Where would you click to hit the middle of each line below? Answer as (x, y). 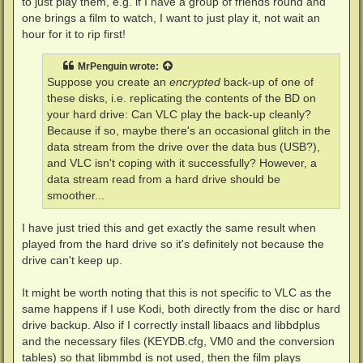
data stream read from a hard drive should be (164, 179)
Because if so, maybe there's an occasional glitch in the (189, 130)
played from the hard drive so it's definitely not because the (173, 244)
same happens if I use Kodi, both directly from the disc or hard (181, 309)
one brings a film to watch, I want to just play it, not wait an (171, 17)
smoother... (76, 195)
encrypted (195, 82)
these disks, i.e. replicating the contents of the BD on (181, 98)
